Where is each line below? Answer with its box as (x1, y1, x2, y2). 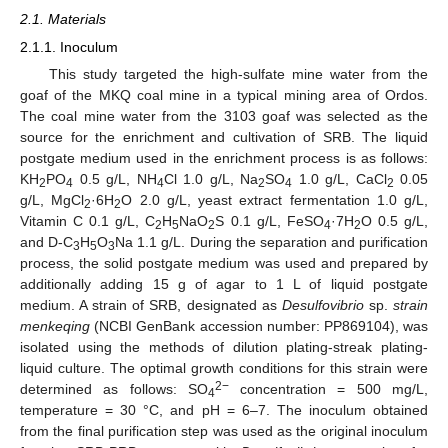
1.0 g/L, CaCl (292, 171, 387, 188)
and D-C (20, 234, 74, 251)
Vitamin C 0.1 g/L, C (20, 213, 156, 230)
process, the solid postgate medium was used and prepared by (20, 255, 428, 272)
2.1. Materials (20, 10, 106, 27)
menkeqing (20, 318, 90, 335)
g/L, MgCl (20, 192, 85, 209)
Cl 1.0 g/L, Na (163, 171, 258, 188)
